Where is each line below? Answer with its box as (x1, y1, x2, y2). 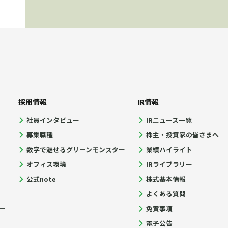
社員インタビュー (26, 115, 80, 125)
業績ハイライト (146, 145, 193, 155)
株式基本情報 (146, 174, 186, 184)
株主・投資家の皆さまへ (146, 130, 219, 140)
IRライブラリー (146, 159, 193, 169)
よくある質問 (146, 189, 186, 199)
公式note (26, 174, 56, 184)
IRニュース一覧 (146, 115, 192, 125)
